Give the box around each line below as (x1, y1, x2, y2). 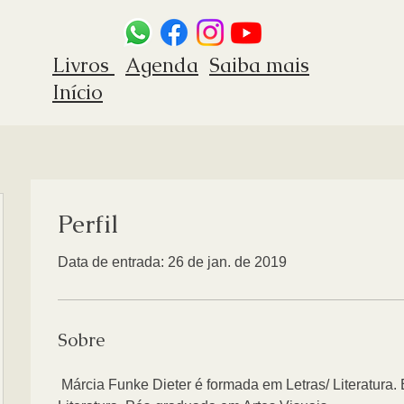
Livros (52, 52, 115, 78)
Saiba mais (209, 52, 309, 78)
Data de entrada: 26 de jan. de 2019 (58, 254, 287, 270)
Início (52, 79, 103, 106)
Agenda (125, 52, 198, 78)
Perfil (58, 207, 119, 240)
